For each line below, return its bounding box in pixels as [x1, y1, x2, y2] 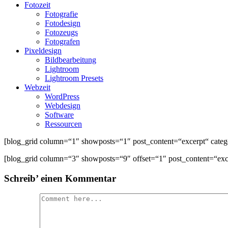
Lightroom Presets [45, 74, 103, 82]
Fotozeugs [45, 28, 78, 37]
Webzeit [24, 83, 50, 92]
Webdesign [45, 101, 80, 110]
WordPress [45, 92, 79, 101]
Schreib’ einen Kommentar [4, 173, 116, 184]
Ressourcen [45, 120, 82, 128]
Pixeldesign [24, 46, 62, 55]
